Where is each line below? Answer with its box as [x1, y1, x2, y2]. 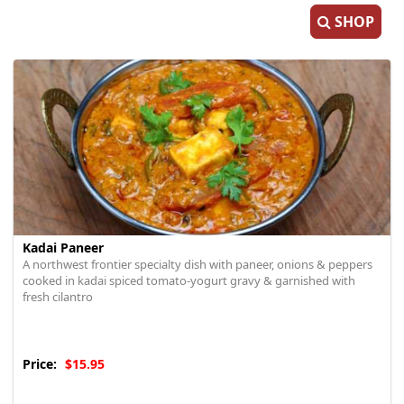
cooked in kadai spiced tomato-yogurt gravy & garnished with [23, 272, 355, 289]
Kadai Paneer [23, 239, 104, 256]
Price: [23, 355, 60, 372]
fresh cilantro [23, 289, 93, 305]
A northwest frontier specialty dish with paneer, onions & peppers [23, 256, 372, 272]
